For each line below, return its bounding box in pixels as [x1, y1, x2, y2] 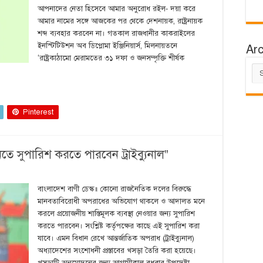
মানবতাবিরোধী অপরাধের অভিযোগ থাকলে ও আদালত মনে [38, 197, 205, 206]
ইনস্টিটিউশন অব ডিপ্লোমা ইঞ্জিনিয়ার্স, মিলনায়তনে [38, 41, 177, 50]
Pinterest [23, 107, 53, 117]
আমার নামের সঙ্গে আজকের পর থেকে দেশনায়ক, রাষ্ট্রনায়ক [38, 16, 203, 26]
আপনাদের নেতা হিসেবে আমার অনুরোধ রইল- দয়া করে [38, 4, 195, 14]
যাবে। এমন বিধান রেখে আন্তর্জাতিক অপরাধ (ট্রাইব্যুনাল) [38, 234, 194, 243]
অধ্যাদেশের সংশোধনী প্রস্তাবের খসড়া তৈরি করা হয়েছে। [38, 246, 196, 255]
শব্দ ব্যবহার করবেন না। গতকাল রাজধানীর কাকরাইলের [38, 29, 195, 38]
